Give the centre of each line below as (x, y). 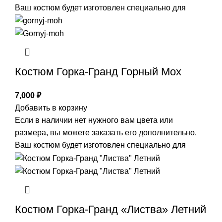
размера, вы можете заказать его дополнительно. (106, 133)
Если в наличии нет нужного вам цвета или (94, 120)
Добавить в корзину (51, 108)
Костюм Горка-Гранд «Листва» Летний (111, 209)
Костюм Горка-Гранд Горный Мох (98, 72)
